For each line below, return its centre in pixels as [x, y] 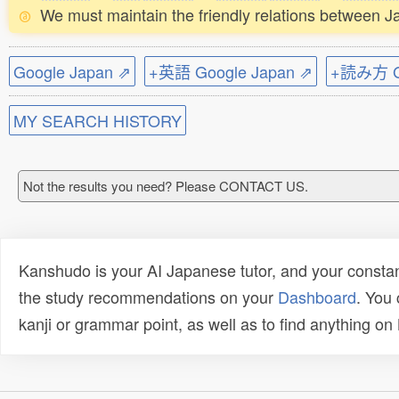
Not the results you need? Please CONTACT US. [166, 186]
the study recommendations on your [148, 297]
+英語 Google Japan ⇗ [231, 71]
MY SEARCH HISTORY [98, 120]
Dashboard [317, 297]
